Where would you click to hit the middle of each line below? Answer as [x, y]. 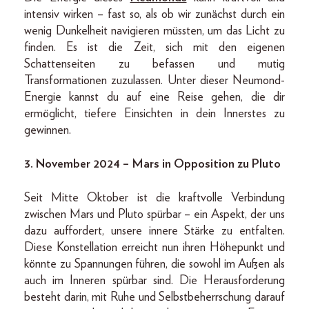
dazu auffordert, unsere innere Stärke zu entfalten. [154, 231]
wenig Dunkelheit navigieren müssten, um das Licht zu [154, 31]
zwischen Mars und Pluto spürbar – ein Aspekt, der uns [154, 215]
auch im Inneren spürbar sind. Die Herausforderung [154, 281]
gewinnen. [48, 130]
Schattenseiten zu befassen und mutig [154, 64]
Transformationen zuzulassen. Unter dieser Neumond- [154, 81]
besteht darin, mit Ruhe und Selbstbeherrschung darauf [154, 297]
